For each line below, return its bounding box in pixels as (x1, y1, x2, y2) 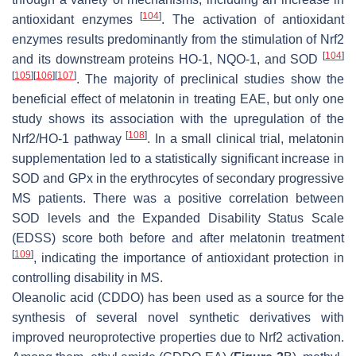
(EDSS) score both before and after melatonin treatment (12, 231, 344, 246)
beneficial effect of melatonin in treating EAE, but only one (12, 92, 344, 106)
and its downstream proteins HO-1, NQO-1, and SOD (12, 52, 323, 67)
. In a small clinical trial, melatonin (147, 132, 344, 146)
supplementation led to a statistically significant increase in (12, 152, 344, 166)
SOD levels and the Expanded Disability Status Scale (12, 211, 344, 226)
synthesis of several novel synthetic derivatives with (12, 311, 344, 325)
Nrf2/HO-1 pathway (12, 132, 126, 146)
